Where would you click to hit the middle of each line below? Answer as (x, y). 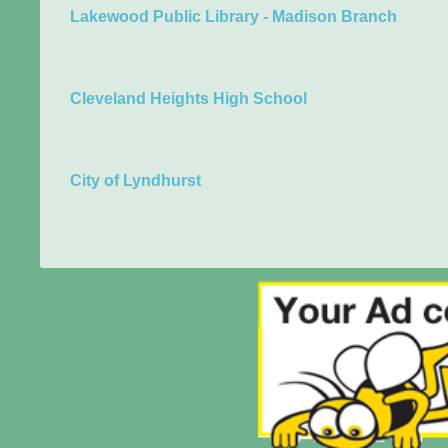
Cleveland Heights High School (188, 98)
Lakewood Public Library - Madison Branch (233, 16)
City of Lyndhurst (135, 180)
